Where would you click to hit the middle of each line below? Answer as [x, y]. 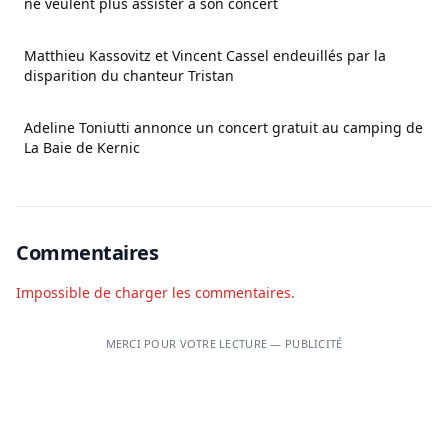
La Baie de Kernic [82, 148]
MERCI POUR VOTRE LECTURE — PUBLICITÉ [224, 344]
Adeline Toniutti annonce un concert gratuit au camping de [223, 128]
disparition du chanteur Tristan [129, 76]
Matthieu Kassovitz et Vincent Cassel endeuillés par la [205, 56]
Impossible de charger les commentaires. [155, 293]
